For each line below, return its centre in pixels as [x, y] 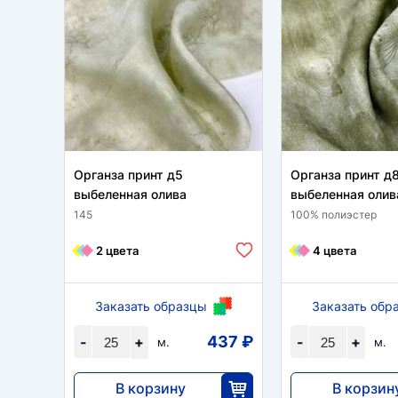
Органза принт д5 [128, 175]
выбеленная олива [130, 194]
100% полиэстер [334, 215]
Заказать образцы [151, 306]
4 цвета [334, 250]
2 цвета [117, 250]
